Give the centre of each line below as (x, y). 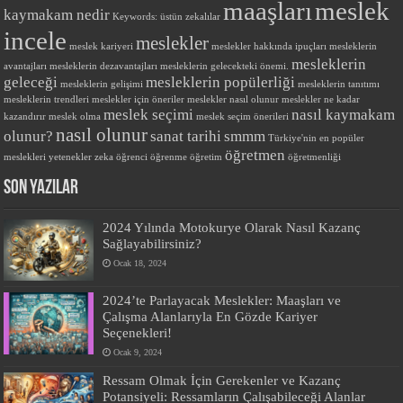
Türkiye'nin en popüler (317, 139)
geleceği (31, 83)
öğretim (206, 157)
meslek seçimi (149, 115)
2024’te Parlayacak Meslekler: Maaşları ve (222, 300)
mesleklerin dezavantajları (104, 67)
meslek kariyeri (102, 47)
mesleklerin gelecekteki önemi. (225, 67)
